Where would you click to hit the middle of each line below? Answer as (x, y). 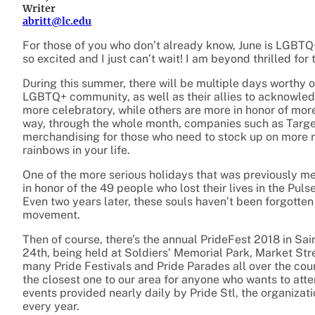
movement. (51, 215)
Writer (39, 9)
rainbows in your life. (76, 150)
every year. (51, 307)
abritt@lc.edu (57, 21)
